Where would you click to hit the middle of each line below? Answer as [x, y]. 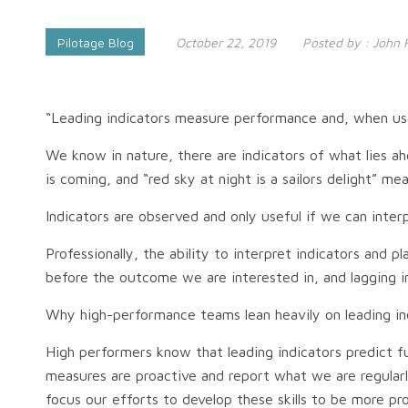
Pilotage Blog [96, 42]
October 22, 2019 [226, 42]
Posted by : [336, 42]
